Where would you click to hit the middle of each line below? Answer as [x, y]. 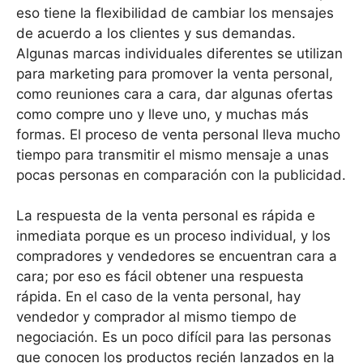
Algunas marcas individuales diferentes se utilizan [179, 53]
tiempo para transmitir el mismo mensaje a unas [173, 154]
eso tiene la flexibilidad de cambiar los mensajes [175, 13]
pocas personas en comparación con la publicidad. [181, 175]
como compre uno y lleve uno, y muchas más [162, 114]
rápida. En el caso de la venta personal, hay [158, 297]
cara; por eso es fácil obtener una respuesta [160, 277]
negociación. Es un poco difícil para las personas [174, 337]
